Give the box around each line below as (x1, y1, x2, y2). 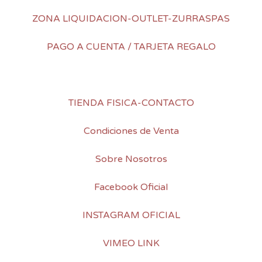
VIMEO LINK (102, 237, 160, 250)
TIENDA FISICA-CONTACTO (68, 97, 194, 109)
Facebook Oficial (94, 181, 168, 194)
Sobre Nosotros (95, 153, 167, 166)
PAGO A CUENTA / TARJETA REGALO (46, 41, 216, 53)
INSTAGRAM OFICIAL (82, 209, 180, 222)
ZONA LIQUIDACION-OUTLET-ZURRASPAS (32, 13, 230, 25)
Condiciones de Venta (83, 125, 179, 137)
